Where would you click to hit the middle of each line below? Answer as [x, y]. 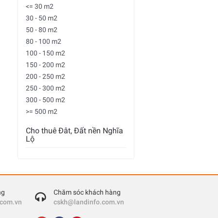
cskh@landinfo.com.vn [89, 202]
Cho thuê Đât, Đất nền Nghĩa [74, 131]
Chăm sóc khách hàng [87, 192]
